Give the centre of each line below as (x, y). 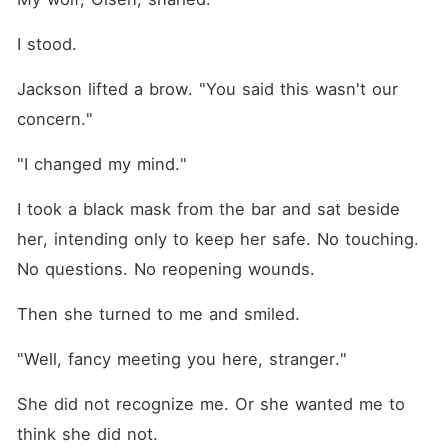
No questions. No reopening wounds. (165, 269)
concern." (54, 119)
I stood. (46, 44)
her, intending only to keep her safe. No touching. (217, 239)
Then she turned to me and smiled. (158, 314)
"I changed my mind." (101, 164)
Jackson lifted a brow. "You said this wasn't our (207, 89)
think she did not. (87, 434)
